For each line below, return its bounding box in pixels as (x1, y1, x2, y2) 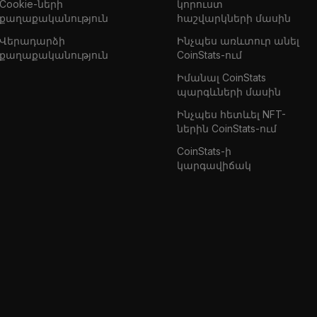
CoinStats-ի (176, 144, 231, 157)
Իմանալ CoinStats (176, 71, 266, 83)
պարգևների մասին (176, 85, 281, 98)
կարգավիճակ (176, 158, 251, 171)
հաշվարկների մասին (176, 11, 291, 24)
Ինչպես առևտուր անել (176, 34, 299, 47)
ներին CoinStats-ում (176, 122, 277, 134)
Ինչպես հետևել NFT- (176, 108, 286, 120)
